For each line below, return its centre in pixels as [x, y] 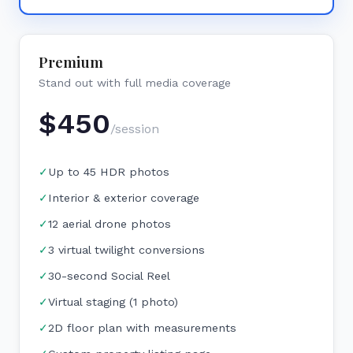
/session [135, 129]
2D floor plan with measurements [142, 328]
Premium [71, 62]
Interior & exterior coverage [124, 198]
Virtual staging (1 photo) [113, 302]
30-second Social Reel [109, 276]
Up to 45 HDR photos [109, 172]
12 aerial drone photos [110, 224]
